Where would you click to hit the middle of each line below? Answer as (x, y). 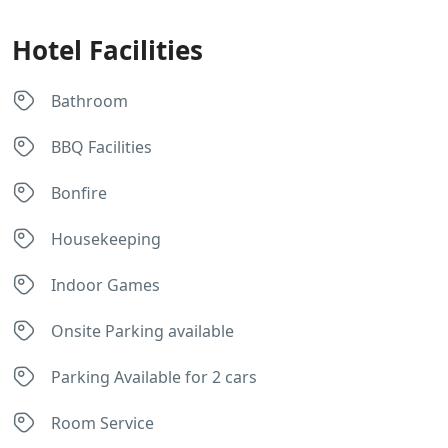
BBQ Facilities (101, 147)
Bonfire (79, 193)
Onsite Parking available (142, 331)
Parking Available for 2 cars (154, 377)
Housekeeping (106, 239)
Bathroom (89, 101)
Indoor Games (105, 285)
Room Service (102, 423)
